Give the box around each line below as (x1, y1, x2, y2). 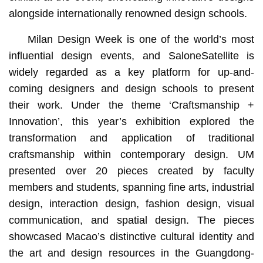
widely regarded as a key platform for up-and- (8, 66, 255, 79)
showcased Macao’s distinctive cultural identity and (8, 231, 255, 243)
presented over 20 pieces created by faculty (8, 165, 255, 177)
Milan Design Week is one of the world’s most (27, 33, 255, 46)
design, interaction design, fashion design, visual (8, 198, 255, 210)
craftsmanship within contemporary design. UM (8, 149, 255, 161)
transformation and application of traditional (8, 132, 255, 144)
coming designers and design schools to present (8, 83, 255, 95)
